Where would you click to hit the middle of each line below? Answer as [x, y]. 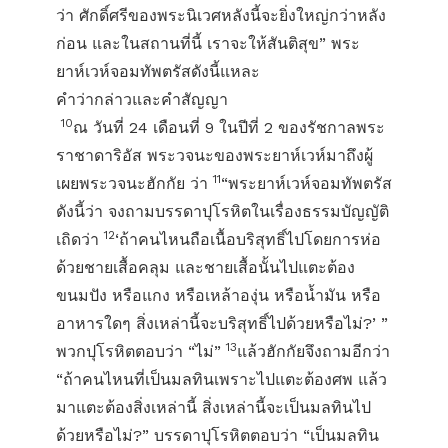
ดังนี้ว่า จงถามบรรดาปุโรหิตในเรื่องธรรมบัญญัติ [222, 211]
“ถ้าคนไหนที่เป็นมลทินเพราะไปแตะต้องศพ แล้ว [221, 379]
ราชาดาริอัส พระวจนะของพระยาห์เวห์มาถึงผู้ [214, 155]
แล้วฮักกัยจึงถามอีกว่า [313, 351]
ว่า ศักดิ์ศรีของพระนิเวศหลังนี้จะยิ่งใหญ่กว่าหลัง [221, 15]
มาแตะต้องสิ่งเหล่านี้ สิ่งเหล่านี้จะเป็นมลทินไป [213, 407]
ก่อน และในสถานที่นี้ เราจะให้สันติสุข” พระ [208, 43]
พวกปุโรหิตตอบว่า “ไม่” [141, 351]
